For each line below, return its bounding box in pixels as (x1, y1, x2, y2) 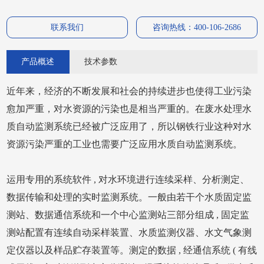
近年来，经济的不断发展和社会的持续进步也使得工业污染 (6, 86, 252, 96)
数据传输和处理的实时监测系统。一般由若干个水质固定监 (6, 192, 252, 202)
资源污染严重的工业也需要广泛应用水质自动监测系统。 (6, 139, 243, 149)
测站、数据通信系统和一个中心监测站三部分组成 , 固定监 (6, 210, 250, 220)
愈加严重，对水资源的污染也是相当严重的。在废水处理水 (6, 104, 252, 114)
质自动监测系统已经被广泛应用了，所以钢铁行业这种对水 (6, 121, 252, 131)
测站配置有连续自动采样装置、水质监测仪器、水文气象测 (6, 227, 252, 237)
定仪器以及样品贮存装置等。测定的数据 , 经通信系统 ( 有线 (6, 245, 258, 255)
